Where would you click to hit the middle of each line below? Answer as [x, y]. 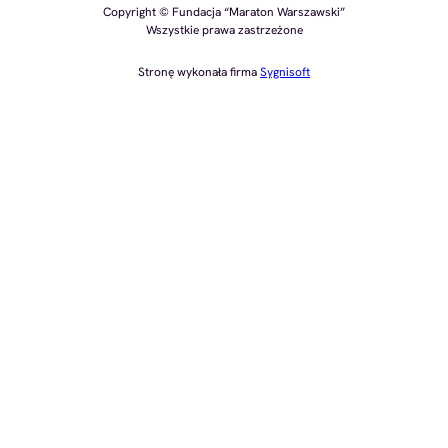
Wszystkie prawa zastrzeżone [224, 30]
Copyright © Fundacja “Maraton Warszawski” [224, 12]
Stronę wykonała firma [199, 72]
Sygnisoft [285, 72]
